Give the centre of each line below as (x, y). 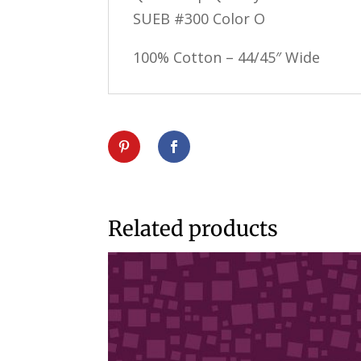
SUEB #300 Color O (199, 18)
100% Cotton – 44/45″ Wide (227, 57)
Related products (193, 228)
